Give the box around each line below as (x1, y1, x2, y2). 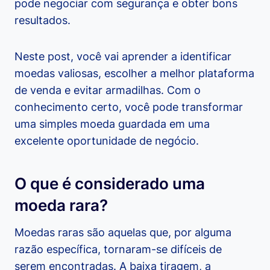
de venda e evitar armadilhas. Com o (14, 84, 201, 97)
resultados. (14, 14, 71, 27)
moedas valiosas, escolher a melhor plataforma (14, 67, 254, 80)
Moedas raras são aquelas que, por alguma (14, 226, 231, 239)
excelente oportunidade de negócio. (14, 134, 199, 148)
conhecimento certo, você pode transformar (14, 101, 243, 114)
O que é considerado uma (14, 174, 205, 193)
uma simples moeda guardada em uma (14, 118, 210, 131)
